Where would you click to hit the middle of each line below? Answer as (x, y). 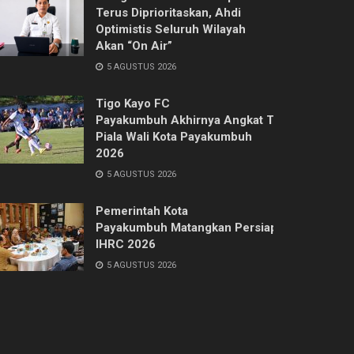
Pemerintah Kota (142, 211)
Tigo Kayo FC (133, 103)
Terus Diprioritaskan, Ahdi (168, 12)
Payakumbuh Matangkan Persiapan (193, 227)
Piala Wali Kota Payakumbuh (174, 136)
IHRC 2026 (127, 244)
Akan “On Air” (134, 45)
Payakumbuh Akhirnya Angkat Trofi (194, 120)
